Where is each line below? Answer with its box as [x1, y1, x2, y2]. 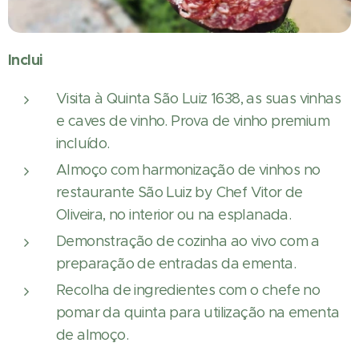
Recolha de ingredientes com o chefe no [56, 281, 321, 300]
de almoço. [56, 326, 129, 345]
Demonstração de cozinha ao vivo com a [56, 232, 320, 251]
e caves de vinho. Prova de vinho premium [56, 112, 329, 131]
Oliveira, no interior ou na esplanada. [56, 206, 292, 224]
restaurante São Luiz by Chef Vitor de [56, 184, 303, 202]
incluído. [56, 135, 110, 153]
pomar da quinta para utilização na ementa [56, 304, 340, 322]
